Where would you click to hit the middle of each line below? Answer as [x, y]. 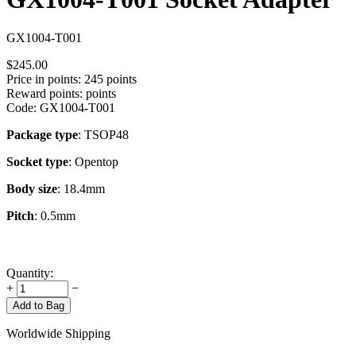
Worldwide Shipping [58, 334]
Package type [42, 135]
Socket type [37, 162]
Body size [32, 189]
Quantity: [30, 273]
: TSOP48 [103, 135]
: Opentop [93, 162]
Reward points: [44, 94]
